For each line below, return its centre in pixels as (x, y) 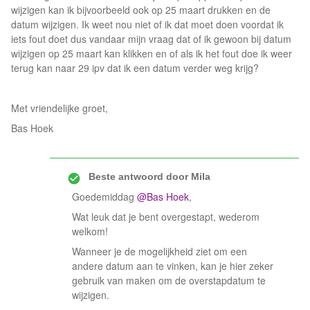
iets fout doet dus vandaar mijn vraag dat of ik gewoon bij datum (151, 39)
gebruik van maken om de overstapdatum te (169, 280)
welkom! (90, 231)
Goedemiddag (104, 197)
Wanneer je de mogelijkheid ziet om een (159, 251)
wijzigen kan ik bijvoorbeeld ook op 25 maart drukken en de (141, 10)
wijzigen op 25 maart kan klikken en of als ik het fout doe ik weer (152, 53)
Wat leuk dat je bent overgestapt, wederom (166, 217)
